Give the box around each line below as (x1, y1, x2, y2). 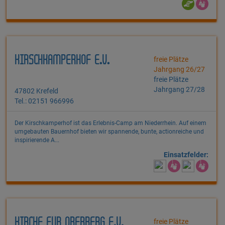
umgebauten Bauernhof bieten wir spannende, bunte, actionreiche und (15, 128, 204, 136)
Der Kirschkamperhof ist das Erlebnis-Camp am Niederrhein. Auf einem (15, 120, 206, 127)
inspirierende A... (15, 137, 59, 144)
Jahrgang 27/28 (154, 85, 205, 94)
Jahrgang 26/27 (154, 65, 205, 74)
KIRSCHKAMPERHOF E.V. (15, 55, 109, 67)
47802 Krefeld (15, 87, 58, 95)
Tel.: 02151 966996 (15, 97, 74, 105)
